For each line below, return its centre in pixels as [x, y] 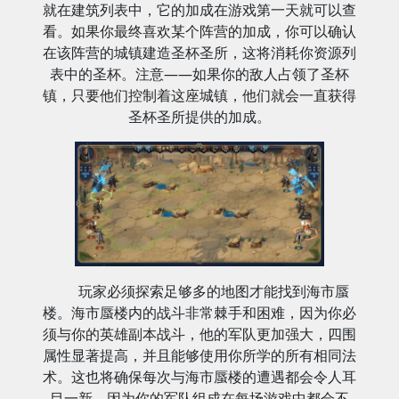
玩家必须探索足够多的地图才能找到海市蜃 [214, 291]
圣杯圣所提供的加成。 [199, 116]
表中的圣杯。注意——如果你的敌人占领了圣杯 [199, 73]
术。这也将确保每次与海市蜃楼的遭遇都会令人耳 [199, 376]
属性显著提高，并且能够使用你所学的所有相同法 [199, 355]
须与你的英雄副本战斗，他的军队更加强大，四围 [199, 334]
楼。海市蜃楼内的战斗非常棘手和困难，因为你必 [199, 312]
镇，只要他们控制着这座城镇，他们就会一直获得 [199, 95]
